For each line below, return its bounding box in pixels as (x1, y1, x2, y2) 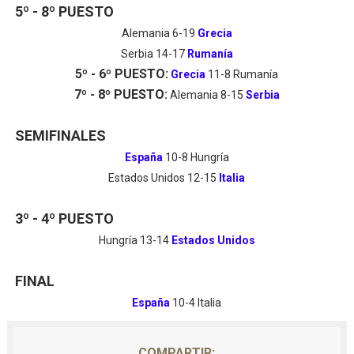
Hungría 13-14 (98, 234, 169, 247)
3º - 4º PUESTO (14, 210, 114, 227)
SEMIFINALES (14, 127, 106, 144)
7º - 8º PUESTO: (73, 87, 168, 102)
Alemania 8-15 (167, 88, 246, 101)
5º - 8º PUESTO (14, 3, 114, 20)
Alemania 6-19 (121, 27, 198, 40)
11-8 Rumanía (208, 68, 279, 81)
